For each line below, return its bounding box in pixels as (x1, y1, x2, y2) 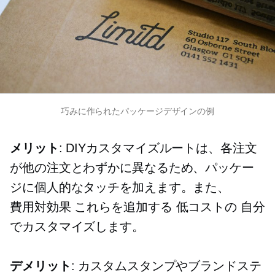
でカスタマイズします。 (10, 219, 144, 233)
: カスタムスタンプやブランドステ (71, 258, 261, 273)
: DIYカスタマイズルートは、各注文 (58, 141, 257, 155)
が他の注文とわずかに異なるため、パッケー (10, 160, 254, 174)
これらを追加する (71, 199, 176, 214)
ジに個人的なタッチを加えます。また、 (10, 180, 230, 194)
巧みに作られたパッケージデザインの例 (60, 106, 215, 116)
